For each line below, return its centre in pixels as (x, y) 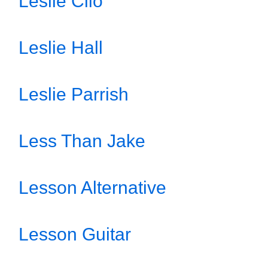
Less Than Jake (82, 141)
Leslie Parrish (74, 94)
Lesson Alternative (92, 188)
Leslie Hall (61, 48)
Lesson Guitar (75, 234)
